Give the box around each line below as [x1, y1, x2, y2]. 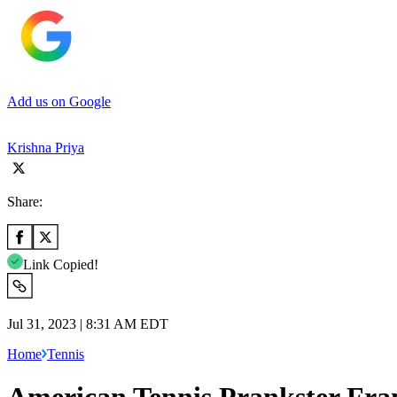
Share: [7, 193, 43, 209]
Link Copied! [23, 256, 98, 272]
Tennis [47, 346, 84, 362]
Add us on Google [7, 93, 111, 109]
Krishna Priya [7, 139, 84, 155]
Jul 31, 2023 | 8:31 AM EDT [7, 315, 168, 331]
